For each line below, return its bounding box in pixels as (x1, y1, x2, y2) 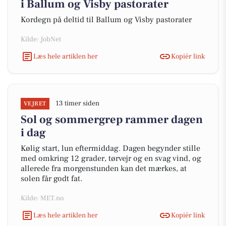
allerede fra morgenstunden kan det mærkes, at (21, 163, 187, 174)
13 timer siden (55, 99, 99, 108)
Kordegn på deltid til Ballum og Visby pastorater (21, 15, 192, 25)
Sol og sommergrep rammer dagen (21, 112, 203, 127)
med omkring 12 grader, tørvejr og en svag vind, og (21, 153, 201, 163)
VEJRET (24, 100, 46, 107)
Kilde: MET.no (21, 194, 64, 203)
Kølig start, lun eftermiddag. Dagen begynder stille (21, 143, 200, 153)
